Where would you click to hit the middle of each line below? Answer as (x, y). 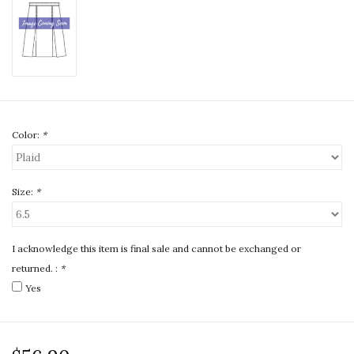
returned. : (36, 269)
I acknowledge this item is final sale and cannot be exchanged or (156, 249)
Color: (27, 135)
